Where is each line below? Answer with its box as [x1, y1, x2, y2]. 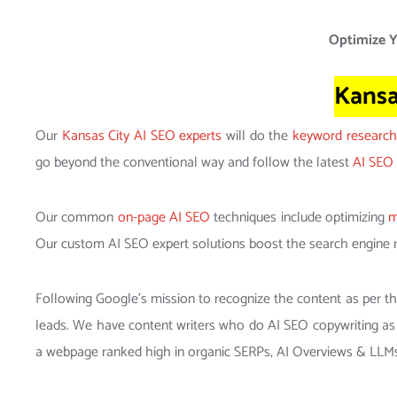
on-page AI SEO [117, 206, 211, 230]
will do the [222, 124, 292, 149]
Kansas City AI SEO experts [61, 124, 222, 149]
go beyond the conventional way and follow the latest [35, 151, 353, 175]
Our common [35, 206, 118, 230]
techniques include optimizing [210, 206, 389, 230]
